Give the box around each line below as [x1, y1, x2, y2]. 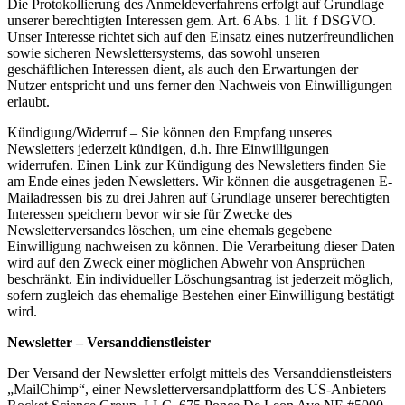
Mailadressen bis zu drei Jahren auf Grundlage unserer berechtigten [7, 189, 390, 205]
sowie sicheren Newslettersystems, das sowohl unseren [7, 44, 320, 61]
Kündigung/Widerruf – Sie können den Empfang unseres [7, 124, 332, 140]
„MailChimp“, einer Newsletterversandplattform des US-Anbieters [7, 381, 386, 397]
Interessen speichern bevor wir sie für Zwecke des [7, 205, 292, 221]
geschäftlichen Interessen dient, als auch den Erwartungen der [7, 61, 358, 77]
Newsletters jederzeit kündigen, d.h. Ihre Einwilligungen [7, 140, 329, 156]
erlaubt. [7, 93, 50, 109]
